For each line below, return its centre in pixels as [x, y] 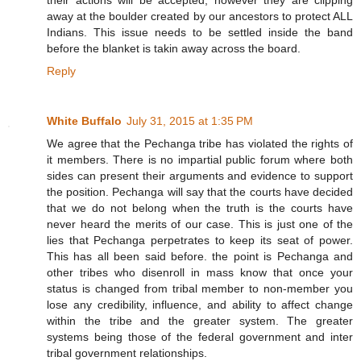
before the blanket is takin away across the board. [174, 48]
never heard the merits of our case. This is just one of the [200, 224]
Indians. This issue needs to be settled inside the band [200, 32]
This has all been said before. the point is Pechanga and [200, 256]
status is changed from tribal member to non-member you [200, 288]
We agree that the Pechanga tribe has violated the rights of [200, 143]
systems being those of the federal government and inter [200, 336]
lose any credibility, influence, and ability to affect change [200, 304]
